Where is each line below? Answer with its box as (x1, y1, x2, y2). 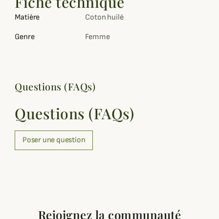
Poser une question (22, 135, 86, 145)
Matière (15, 13, 40, 22)
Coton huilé (85, 13, 124, 22)
